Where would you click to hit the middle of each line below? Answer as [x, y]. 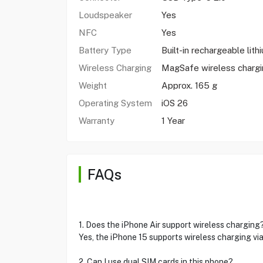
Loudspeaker [105, 15]
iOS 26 [174, 103]
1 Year [173, 121]
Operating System [115, 103]
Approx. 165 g [189, 85]
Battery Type [105, 50]
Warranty [96, 121]
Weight [94, 85]
